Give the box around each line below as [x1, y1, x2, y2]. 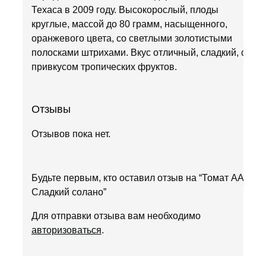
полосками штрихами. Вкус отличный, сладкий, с [31, 47, 246, 58]
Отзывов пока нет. [31, 128, 110, 139]
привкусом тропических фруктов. [31, 61, 177, 72]
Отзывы [31, 103, 71, 115]
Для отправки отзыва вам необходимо [31, 210, 201, 221]
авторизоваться [31, 224, 102, 235]
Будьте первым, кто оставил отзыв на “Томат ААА [31, 172, 251, 183]
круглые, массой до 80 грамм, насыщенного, [31, 18, 227, 29]
